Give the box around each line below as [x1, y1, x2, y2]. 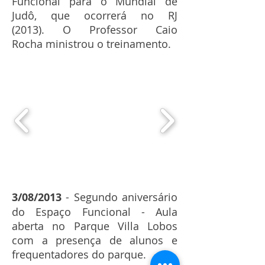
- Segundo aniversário [62, 190, 177, 205]
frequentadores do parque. [12, 247, 146, 262]
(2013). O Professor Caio [12, 22, 177, 37]
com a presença [12, 233, 109, 248]
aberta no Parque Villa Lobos [12, 219, 177, 234]
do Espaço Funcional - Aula [12, 205, 177, 219]
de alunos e [109, 233, 178, 248]
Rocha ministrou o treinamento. [12, 37, 171, 51]
